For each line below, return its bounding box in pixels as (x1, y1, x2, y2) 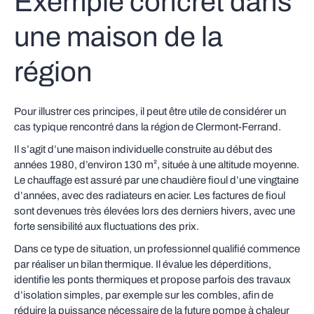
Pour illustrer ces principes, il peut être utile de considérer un (14, 106, 286, 117)
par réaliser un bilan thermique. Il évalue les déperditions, (14, 259, 271, 270)
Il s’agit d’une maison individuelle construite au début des (14, 144, 273, 155)
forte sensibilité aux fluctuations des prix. (14, 221, 199, 232)
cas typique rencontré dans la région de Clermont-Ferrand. (14, 121, 281, 132)
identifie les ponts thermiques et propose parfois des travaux (14, 274, 291, 285)
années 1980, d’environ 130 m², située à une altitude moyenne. (14, 159, 299, 170)
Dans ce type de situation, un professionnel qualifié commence (14, 243, 300, 254)
